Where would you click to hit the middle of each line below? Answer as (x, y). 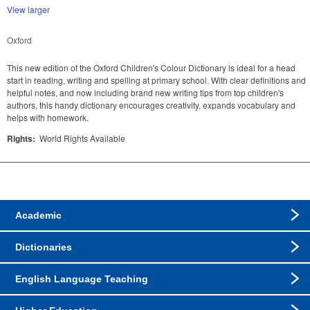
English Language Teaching (82, 279)
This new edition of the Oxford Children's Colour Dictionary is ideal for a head (151, 67)
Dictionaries (44, 247)
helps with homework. (48, 117)
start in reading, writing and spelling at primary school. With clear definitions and (156, 80)
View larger (28, 9)
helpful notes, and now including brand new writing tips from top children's (145, 92)
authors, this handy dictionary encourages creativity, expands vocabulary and (151, 105)
